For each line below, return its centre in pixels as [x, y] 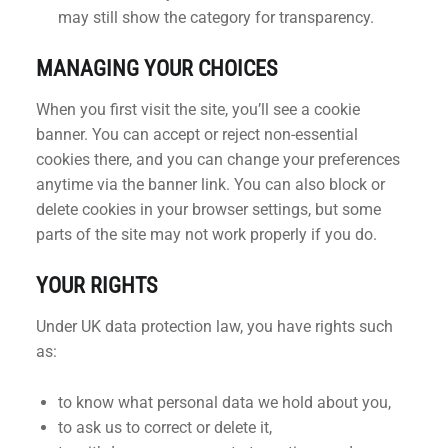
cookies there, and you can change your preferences [217, 159]
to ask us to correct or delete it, [164, 427]
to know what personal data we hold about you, [224, 402]
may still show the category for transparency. [215, 17]
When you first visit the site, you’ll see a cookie [197, 109]
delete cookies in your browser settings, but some [208, 209]
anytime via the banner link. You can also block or [210, 184]
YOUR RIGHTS [96, 285]
